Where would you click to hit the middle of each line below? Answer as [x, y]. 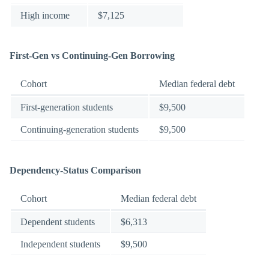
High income [45, 15]
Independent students [60, 244]
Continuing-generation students [80, 130]
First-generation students [67, 107]
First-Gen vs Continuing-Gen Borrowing [92, 56]
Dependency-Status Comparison [75, 170]
